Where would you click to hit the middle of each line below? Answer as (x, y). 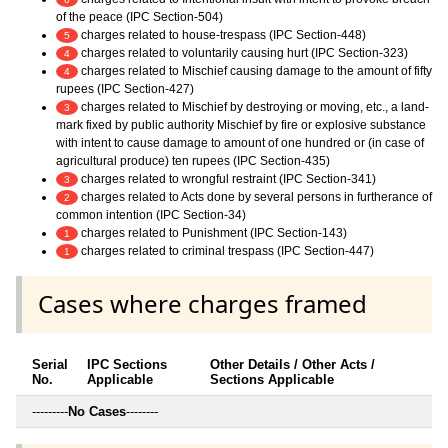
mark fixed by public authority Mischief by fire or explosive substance (241, 125)
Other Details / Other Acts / (292, 364)
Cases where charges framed (202, 304)
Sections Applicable (272, 379)
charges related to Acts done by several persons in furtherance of (255, 197)
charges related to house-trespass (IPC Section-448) (222, 35)
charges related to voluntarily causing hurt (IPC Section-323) (243, 53)
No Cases (97, 411)
